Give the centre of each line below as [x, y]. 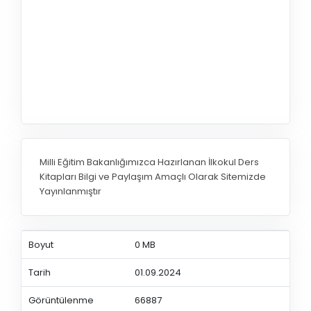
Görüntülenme [61, 300]
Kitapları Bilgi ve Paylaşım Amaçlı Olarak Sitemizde [153, 177]
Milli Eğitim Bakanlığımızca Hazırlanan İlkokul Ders [149, 162]
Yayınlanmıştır [70, 192]
